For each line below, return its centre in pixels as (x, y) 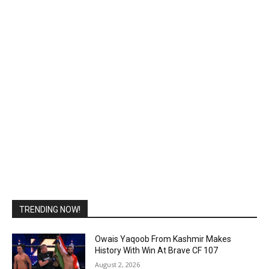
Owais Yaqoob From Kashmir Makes (163, 239)
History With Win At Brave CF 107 (157, 251)
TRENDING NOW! (50, 210)
